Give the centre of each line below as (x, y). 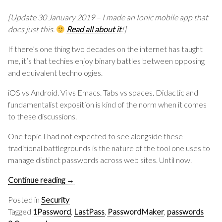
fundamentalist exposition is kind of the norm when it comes (107, 104)
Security (55, 199)
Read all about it (94, 29)
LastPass (89, 211)
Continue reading (37, 180)
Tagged (20, 211)
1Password (52, 211)
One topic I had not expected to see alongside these (95, 136)
